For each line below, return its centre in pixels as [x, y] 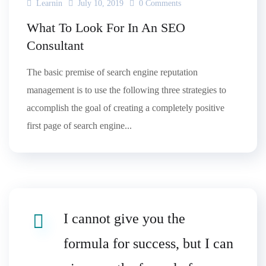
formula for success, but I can [148, 244]
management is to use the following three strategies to [126, 90]
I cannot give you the [124, 219]
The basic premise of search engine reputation [112, 72]
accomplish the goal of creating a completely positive [126, 108]
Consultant [55, 46]
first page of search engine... [79, 126]
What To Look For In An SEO [106, 28]
